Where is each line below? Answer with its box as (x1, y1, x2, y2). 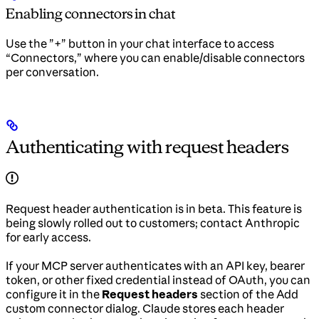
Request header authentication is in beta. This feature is (6, 202, 302, 216)
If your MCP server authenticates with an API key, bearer (6, 258, 305, 273)
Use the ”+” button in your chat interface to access (6, 36, 274, 51)
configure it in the (6, 287, 102, 302)
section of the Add (198, 287, 298, 302)
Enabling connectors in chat (6, 5, 175, 23)
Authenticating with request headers (6, 136, 289, 158)
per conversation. (6, 65, 99, 80)
